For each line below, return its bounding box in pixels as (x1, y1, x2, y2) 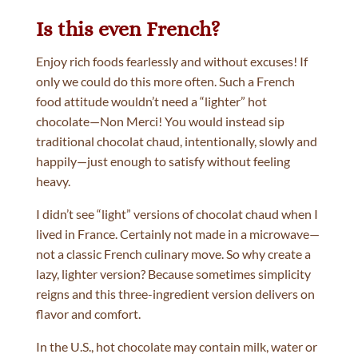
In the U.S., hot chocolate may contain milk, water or (35, 338, 317, 354)
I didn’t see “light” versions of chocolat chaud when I (35, 205, 318, 221)
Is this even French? (35, 16, 220, 41)
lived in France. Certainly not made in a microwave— (35, 225, 320, 241)
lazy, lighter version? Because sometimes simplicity (35, 265, 311, 281)
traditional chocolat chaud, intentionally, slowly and (35, 133, 317, 149)
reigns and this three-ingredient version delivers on (35, 285, 315, 301)
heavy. (35, 173, 70, 189)
